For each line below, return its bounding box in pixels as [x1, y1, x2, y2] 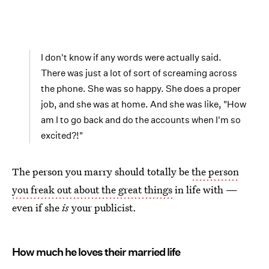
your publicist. [69, 201, 136, 215]
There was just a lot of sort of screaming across [41, 67, 237, 79]
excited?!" [41, 130, 83, 142]
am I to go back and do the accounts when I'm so [41, 114, 241, 126]
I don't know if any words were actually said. [41, 52, 222, 64]
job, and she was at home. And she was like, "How [41, 98, 246, 110]
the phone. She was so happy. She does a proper [41, 83, 241, 95]
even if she [12, 201, 62, 215]
